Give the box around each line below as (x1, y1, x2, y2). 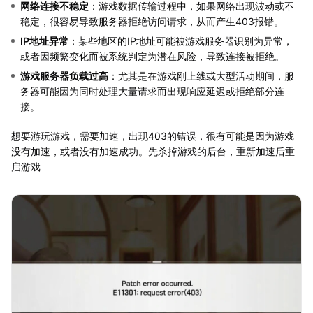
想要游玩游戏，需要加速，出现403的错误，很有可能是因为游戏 (11, 129, 294, 142)
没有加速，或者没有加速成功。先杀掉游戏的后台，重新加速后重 (11, 145, 295, 157)
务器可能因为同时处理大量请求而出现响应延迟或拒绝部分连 (20, 85, 284, 97)
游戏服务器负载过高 (20, 69, 108, 82)
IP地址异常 (20, 34, 68, 47)
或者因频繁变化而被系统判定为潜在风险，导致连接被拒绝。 (20, 50, 284, 62)
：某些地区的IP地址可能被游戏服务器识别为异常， (68, 34, 293, 47)
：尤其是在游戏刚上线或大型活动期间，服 (108, 69, 294, 82)
